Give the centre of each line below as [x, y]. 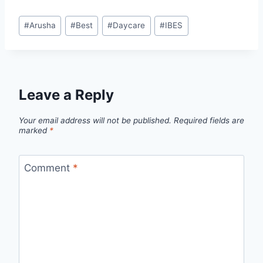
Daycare [129, 26]
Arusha [43, 26]
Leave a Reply [66, 95]
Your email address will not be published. [95, 121]
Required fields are [209, 121]
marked [34, 131]
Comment [48, 168]
